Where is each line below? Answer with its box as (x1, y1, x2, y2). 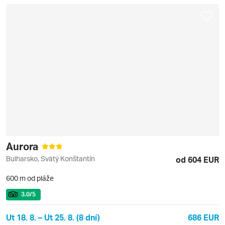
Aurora (6, 139, 40, 153)
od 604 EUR (176, 154, 219, 165)
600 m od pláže (6, 173, 54, 182)
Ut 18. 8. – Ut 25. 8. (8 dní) (6, 211, 100, 222)
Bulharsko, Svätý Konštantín (6, 154, 95, 163)
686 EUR (188, 211, 219, 222)
